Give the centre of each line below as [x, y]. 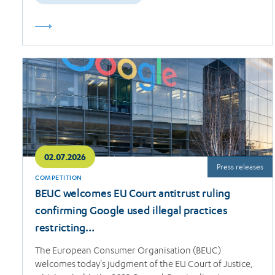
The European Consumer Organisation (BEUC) [128, 250]
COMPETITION [59, 178]
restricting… [65, 229]
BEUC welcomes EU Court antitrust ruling [133, 194]
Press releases [240, 166]
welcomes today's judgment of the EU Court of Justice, [144, 264]
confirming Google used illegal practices [131, 211]
